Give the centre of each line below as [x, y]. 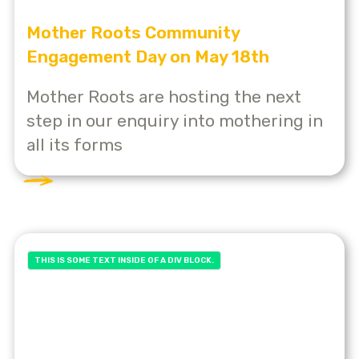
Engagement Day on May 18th [148, 56]
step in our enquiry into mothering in [175, 120]
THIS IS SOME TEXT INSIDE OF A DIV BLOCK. [124, 261]
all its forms [75, 144]
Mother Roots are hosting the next [164, 96]
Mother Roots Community [133, 32]
